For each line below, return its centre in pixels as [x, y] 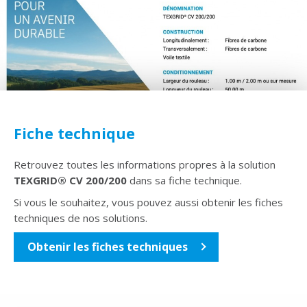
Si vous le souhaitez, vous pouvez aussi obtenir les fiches [148, 202]
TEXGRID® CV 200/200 [70, 181]
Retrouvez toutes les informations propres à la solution [145, 165]
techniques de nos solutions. [81, 218]
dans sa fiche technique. [184, 181]
